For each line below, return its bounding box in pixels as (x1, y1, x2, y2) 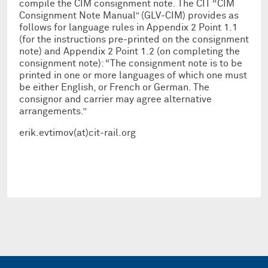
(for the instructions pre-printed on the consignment (19, 34, 249, 44)
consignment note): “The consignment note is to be (19, 58, 242, 68)
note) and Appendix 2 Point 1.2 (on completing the (19, 46, 240, 56)
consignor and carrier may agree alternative (19, 94, 212, 104)
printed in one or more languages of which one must (19, 70, 247, 80)
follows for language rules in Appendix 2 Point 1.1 (19, 22, 237, 32)
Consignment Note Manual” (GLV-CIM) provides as (19, 10, 239, 20)
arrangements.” (19, 106, 87, 116)
